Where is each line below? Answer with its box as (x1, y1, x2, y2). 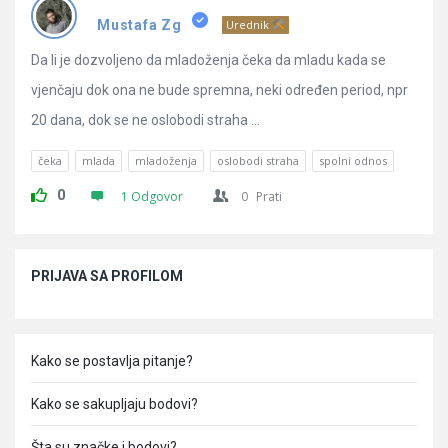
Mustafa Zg (97, 17, 182, 33)
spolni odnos (319, 153, 387, 168)
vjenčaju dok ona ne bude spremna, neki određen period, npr (31, 82, 408, 98)
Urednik (226, 17, 272, 32)
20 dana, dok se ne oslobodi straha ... (31, 112, 260, 128)
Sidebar (14, 249, 85, 273)
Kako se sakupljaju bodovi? (31, 396, 198, 412)
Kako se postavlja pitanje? (31, 353, 193, 369)
